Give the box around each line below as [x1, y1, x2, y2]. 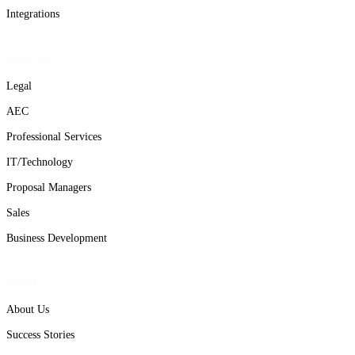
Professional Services [6, 130, 101, 143]
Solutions [6, 52, 51, 65]
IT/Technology [6, 155, 73, 168]
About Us [6, 303, 49, 316]
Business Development [6, 231, 107, 244]
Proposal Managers [6, 181, 91, 193]
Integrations [6, 7, 59, 20]
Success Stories [6, 329, 74, 342]
